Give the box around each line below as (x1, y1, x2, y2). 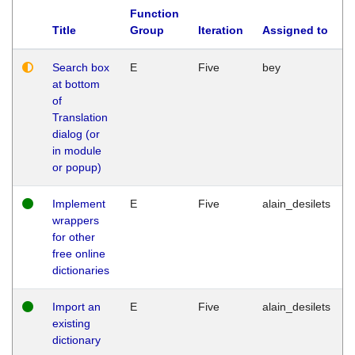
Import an (52, 300, 101, 313)
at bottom (52, 77, 100, 90)
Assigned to (262, 23, 328, 36)
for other (52, 230, 95, 243)
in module (52, 143, 101, 157)
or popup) (52, 160, 101, 174)
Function (130, 6, 179, 20)
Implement (52, 197, 105, 210)
